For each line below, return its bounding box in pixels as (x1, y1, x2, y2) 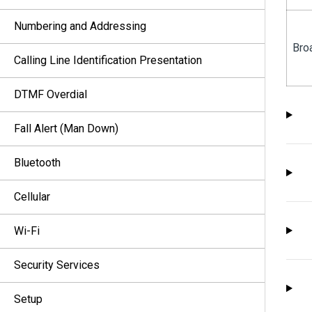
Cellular (14, 190, 50, 203)
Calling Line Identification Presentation (14, 54, 202, 67)
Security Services (14, 258, 100, 272)
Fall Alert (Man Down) (14, 122, 118, 135)
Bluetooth (14, 156, 61, 169)
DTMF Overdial (14, 88, 87, 101)
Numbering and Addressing (14, 19, 146, 33)
